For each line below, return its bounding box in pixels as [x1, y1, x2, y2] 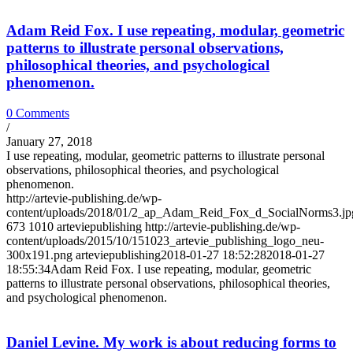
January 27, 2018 [6, 134, 92, 148]
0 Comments [6, 106, 69, 120]
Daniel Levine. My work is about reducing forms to [6, 333, 336, 351]
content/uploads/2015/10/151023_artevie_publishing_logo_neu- [6, 233, 324, 247]
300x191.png [6, 247, 72, 262]
